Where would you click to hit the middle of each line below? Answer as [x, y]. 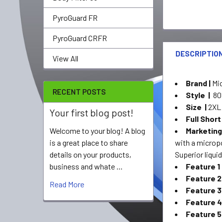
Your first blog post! [91, 112]
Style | [200, 95]
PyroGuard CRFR [80, 38]
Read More [67, 184]
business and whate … [86, 166]
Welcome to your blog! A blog [97, 131]
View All [65, 58]
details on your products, [90, 154]
